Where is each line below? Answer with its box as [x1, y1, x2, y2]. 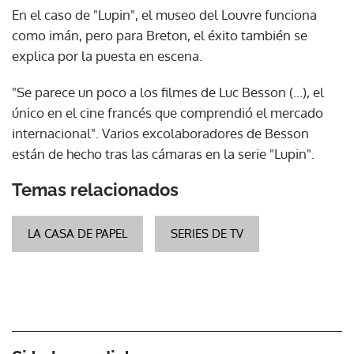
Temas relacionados [12, 179, 179, 200]
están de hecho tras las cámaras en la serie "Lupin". [12, 145, 314, 162]
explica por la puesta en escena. [12, 47, 202, 64]
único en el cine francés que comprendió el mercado [12, 104, 323, 121]
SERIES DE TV [171, 225, 243, 241]
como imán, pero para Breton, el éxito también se [12, 26, 307, 43]
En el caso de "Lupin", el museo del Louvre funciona [12, 6, 317, 23]
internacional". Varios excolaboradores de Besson [12, 124, 309, 141]
